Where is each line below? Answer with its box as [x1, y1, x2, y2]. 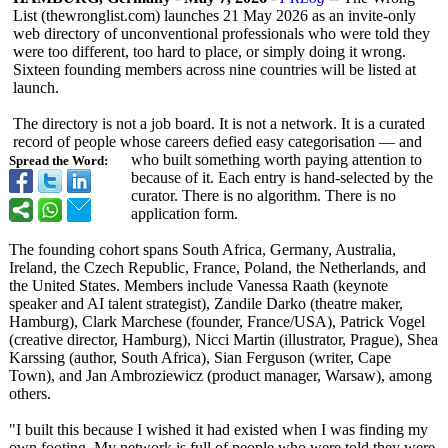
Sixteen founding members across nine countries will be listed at [13, 61, 416, 78]
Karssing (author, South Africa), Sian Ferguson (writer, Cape [9, 349, 391, 366]
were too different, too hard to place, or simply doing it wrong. [13, 43, 406, 60]
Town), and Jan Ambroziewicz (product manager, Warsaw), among [9, 367, 432, 384]
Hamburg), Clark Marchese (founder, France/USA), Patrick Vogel [9, 313, 425, 330]
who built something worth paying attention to [131, 151, 422, 168]
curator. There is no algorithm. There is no [131, 187, 396, 204]
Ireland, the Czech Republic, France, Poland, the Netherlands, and [9, 259, 426, 276]
